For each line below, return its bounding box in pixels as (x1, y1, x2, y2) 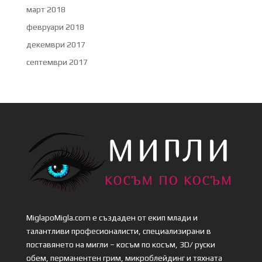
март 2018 (26, 4, 65, 14)
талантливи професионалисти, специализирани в (26, 226, 211, 236)
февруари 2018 (26, 22, 84, 32)
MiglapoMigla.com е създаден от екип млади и (26, 213, 198, 223)
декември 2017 (26, 39, 85, 49)
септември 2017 (26, 57, 88, 67)
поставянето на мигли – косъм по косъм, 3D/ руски (26, 240, 215, 250)
